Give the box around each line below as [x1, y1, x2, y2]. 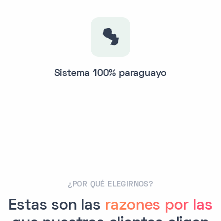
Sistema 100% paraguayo [54, 69, 167, 78]
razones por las [105, 199, 213, 213]
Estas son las [8, 199, 105, 213]
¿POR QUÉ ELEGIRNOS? [67, 181, 154, 188]
